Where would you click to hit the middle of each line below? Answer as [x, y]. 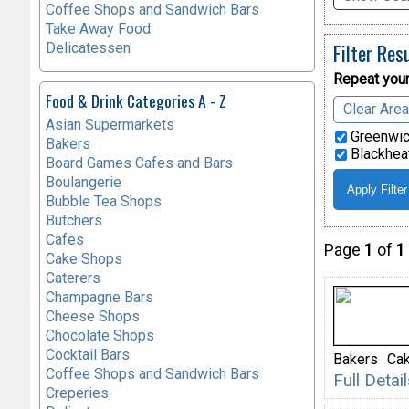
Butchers [73, 220]
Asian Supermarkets [110, 125]
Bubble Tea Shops [103, 201]
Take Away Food [98, 28]
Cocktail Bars [87, 355]
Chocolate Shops [100, 336]
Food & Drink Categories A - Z [136, 100]
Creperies [77, 393]
